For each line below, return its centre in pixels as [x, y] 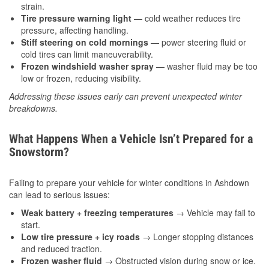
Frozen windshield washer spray [87, 66]
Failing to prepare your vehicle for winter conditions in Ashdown [129, 183]
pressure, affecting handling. [75, 30]
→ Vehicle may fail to [214, 213]
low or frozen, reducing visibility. [81, 78]
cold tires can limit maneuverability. [87, 54]
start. [31, 225]
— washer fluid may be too [206, 66]
